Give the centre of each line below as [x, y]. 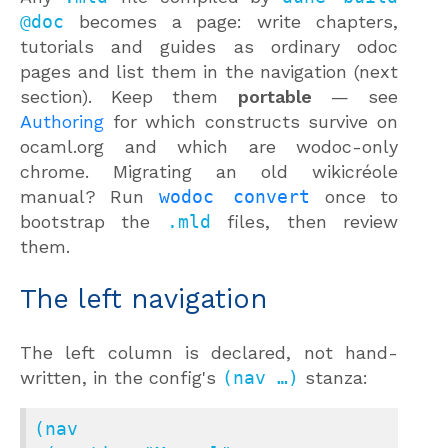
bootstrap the [93, 221]
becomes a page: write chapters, [231, 21]
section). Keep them [129, 96]
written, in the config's [121, 378]
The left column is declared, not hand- [209, 353]
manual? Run [89, 196]
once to [354, 196]
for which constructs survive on [251, 121]
